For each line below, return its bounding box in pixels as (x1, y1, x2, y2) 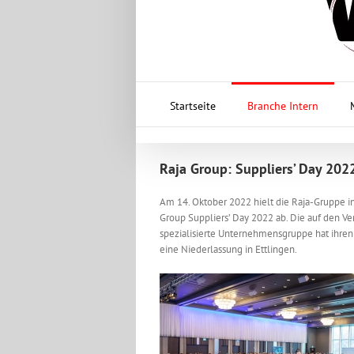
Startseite (169, 98, 216, 113)
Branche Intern (247, 98, 318, 113)
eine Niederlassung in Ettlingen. (160, 243, 297, 256)
